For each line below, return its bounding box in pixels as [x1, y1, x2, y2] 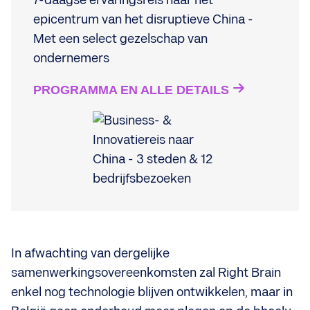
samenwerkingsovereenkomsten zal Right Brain [11, 265, 281, 280]
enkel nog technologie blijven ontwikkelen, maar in [11, 284, 293, 300]
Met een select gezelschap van [33, 31, 208, 46]
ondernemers [33, 51, 109, 66]
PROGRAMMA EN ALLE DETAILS [33, 82, 229, 97]
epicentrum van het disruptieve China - [33, 12, 253, 27]
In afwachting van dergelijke [11, 246, 170, 261]
